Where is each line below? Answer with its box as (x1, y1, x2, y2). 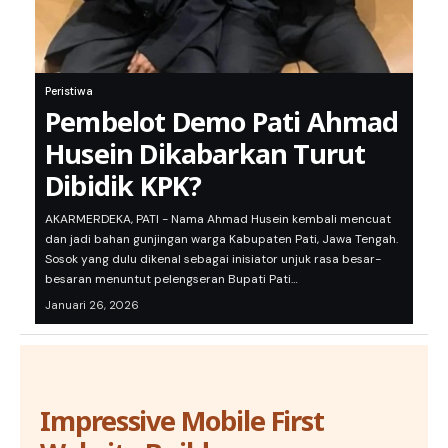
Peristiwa (45, 84, 93, 99)
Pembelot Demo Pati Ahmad (45, 103, 399, 141)
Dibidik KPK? (45, 167, 202, 205)
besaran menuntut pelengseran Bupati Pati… (45, 271, 298, 288)
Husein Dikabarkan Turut (45, 135, 366, 173)
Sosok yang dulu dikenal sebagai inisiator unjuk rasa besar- (45, 251, 381, 268)
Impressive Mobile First (40, 402, 325, 440)
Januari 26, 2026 (45, 298, 139, 313)
